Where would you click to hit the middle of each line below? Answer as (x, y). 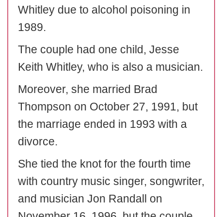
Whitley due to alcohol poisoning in (104, 10)
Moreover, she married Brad (88, 89)
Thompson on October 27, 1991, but (108, 107)
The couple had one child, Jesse (99, 49)
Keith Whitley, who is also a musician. (110, 67)
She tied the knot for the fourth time (104, 164)
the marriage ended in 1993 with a (102, 124)
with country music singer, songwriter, (111, 181)
